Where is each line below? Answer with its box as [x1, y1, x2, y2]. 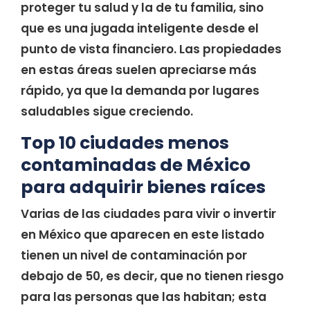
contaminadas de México [21, 153, 250, 177]
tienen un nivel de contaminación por [21, 247, 247, 264]
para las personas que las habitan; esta [21, 289, 266, 305]
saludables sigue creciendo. [21, 103, 199, 120]
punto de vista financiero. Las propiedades [21, 41, 282, 57]
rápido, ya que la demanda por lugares [21, 82, 259, 99]
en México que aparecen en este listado [21, 226, 264, 243]
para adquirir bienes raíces [21, 175, 266, 199]
